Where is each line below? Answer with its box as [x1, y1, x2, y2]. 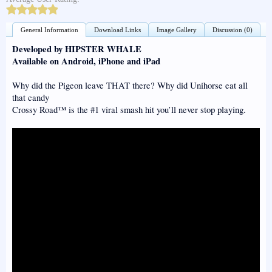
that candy [12, 92, 49, 103]
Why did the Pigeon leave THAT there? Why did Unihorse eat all [12, 80, 248, 91]
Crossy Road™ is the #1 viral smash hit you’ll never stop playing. [12, 104, 246, 115]
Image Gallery [156, 26, 197, 33]
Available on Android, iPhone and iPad [12, 55, 160, 67]
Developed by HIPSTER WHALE [12, 42, 141, 55]
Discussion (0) [212, 26, 253, 33]
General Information [20, 26, 78, 33]
